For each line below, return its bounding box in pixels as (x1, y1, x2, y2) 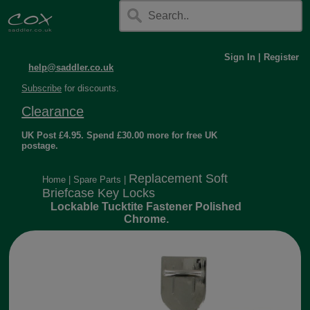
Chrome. (123, 213, 169, 225)
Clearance (21, 104, 84, 119)
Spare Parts (73, 174, 122, 185)
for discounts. (62, 83, 120, 93)
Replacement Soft (129, 172, 228, 185)
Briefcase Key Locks (42, 186, 156, 200)
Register (263, 52, 299, 62)
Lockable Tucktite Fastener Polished (51, 201, 242, 212)
